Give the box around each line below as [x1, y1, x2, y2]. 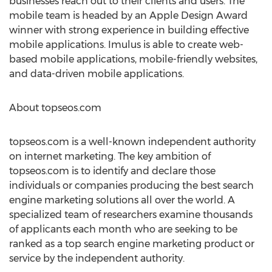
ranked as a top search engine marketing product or [9, 238, 254, 250]
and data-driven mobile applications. [9, 68, 184, 80]
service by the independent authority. [9, 253, 185, 264]
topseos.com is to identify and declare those [9, 165, 216, 177]
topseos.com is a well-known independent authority [9, 136, 256, 148]
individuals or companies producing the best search [9, 180, 254, 191]
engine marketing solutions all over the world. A [9, 194, 235, 206]
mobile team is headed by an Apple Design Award [9, 10, 248, 21]
